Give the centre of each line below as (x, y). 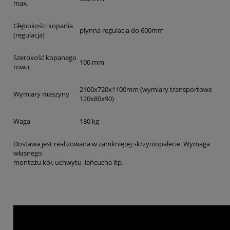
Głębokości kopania (43, 25)
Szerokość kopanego (45, 57)
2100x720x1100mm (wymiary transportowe (146, 89)
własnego (28, 153)
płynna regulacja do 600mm (122, 30)
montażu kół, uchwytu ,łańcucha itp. (68, 162)
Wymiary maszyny (41, 94)
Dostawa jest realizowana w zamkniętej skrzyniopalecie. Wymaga (112, 143)
